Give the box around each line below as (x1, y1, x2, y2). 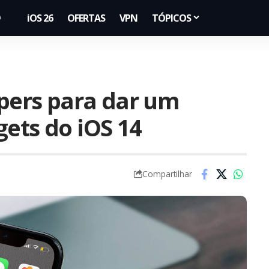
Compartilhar (142, 168, 192, 180)
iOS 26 (27, 11, 53, 25)
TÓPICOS (152, 11, 192, 25)
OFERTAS (67, 11, 106, 25)
